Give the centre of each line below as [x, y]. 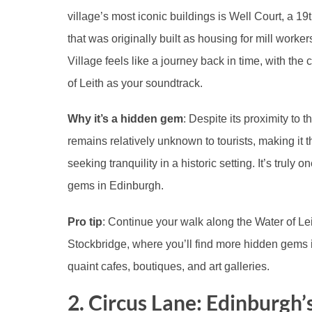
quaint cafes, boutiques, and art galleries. [169, 266]
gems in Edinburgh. [116, 186]
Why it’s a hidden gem [125, 119]
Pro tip [85, 221]
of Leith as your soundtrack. [135, 83]
